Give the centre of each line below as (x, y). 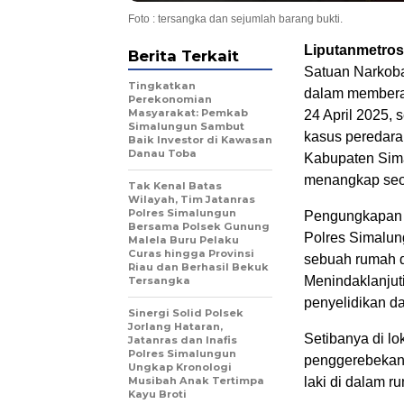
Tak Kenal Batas (175, 186)
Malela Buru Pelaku (184, 240)
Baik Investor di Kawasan (200, 140)
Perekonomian (170, 100)
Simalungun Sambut (186, 127)
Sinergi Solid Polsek (186, 313)
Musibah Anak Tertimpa (196, 381)
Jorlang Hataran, (175, 327)
